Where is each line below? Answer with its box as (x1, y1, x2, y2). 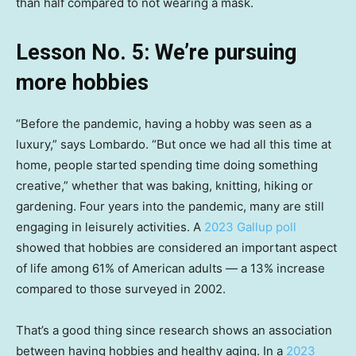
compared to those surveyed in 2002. (16, 281, 226, 296)
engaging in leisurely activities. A (16, 219, 204, 234)
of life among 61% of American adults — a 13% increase (16, 260, 325, 276)
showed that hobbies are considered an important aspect (16, 239, 337, 255)
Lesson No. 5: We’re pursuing (16, 39, 296, 65)
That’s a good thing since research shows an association (16, 322, 332, 338)
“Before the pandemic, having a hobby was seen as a (16, 115, 311, 131)
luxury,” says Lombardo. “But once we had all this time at (16, 136, 331, 152)
